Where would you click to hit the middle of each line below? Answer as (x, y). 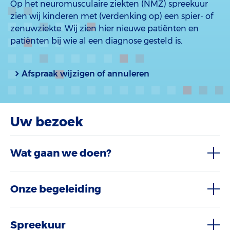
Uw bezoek (47, 122)
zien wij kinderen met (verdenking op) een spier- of (112, 16)
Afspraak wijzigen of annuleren (85, 74)
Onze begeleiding (56, 189)
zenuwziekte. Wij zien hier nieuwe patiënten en (104, 29)
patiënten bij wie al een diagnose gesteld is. (96, 41)
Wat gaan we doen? (61, 153)
